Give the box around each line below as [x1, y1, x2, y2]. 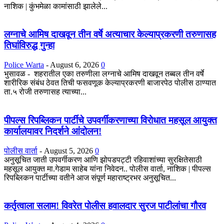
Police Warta [4, 60, 44, 69]
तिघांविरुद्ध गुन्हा [4, 40, 54, 51]
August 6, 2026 [50, 60, 99, 69]
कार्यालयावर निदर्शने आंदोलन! [4, 125, 101, 136]
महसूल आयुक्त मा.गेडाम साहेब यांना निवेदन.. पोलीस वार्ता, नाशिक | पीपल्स [4, 164, 211, 173]
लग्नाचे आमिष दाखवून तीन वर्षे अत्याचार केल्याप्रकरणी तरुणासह [4, 29, 216, 40]
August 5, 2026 [44, 146, 93, 155]
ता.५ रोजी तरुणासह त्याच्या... [4, 87, 86, 96]
